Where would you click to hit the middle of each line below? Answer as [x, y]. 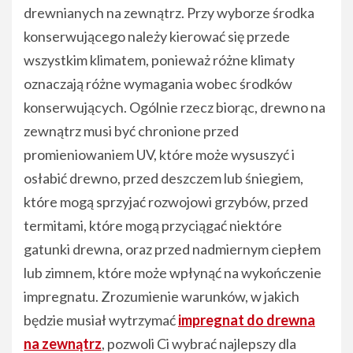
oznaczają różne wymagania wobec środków [158, 84]
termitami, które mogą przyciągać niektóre [153, 226]
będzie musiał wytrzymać [101, 320]
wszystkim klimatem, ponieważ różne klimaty [159, 60]
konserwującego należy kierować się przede [157, 37]
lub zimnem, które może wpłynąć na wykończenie [173, 273]
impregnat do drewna [247, 320]
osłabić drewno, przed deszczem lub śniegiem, [163, 178]
